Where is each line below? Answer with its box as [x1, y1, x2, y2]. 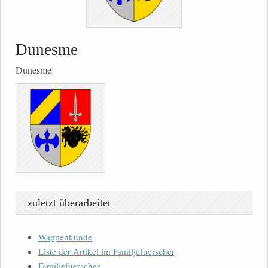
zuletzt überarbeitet [28, 197, 111, 209]
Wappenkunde [38, 231, 92, 243]
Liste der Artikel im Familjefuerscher [38, 245, 175, 258]
